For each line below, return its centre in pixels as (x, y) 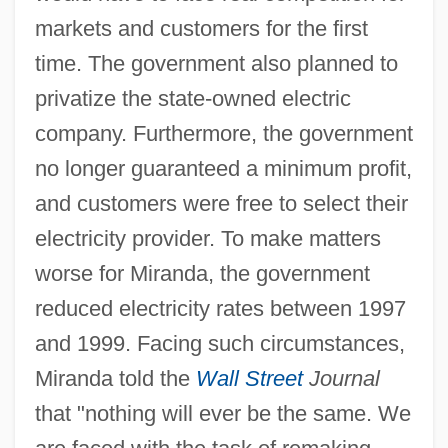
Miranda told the (115, 378)
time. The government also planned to (216, 63)
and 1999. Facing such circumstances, (219, 343)
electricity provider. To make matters (207, 238)
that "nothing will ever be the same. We (222, 413)
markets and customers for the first (201, 28)
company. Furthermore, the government (223, 133)
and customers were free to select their (221, 203)
